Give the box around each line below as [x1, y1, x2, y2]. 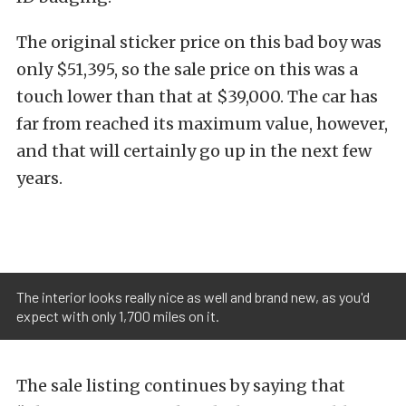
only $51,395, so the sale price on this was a [16, 59, 358, 81]
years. [16, 168, 63, 189]
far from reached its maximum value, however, [16, 113, 388, 135]
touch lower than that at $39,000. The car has [16, 86, 378, 108]
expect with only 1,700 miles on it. [16, 307, 219, 325]
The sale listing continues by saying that [16, 375, 345, 397]
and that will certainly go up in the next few [16, 140, 372, 162]
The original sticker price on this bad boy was [16, 32, 382, 53]
